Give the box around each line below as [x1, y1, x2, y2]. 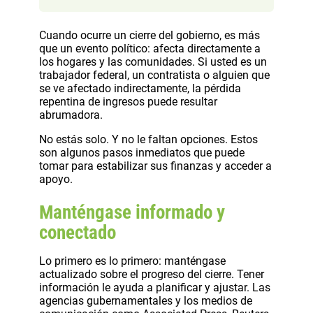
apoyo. [39, 172, 73, 186]
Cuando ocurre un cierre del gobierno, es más [39, 28, 260, 42]
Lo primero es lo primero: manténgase [39, 254, 226, 268]
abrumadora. [39, 108, 103, 122]
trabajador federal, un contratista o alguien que [39, 68, 270, 82]
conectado [39, 221, 116, 244]
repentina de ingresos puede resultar [39, 94, 217, 108]
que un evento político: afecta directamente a [39, 41, 261, 55]
